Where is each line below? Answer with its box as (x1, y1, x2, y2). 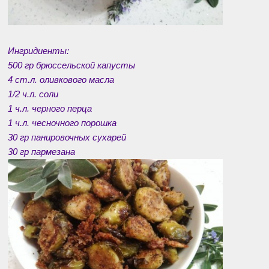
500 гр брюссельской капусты (8, 60, 135, 71)
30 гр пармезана (8, 147, 75, 157)
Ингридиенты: (8, 46, 69, 56)
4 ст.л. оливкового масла (8, 74, 114, 85)
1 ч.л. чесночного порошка (8, 118, 116, 128)
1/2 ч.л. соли (8, 89, 58, 100)
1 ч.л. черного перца (8, 103, 92, 114)
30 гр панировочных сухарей (8, 132, 126, 143)
